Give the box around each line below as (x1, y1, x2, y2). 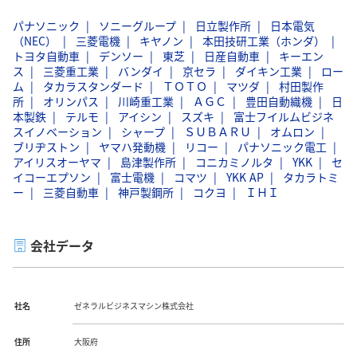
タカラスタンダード (43, 77, 143, 94)
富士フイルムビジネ (233, 108, 334, 124)
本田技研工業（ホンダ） (202, 32, 325, 49)
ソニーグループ (99, 17, 176, 33)
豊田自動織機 (245, 92, 312, 109)
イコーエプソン (13, 168, 91, 185)
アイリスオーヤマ (13, 153, 101, 170)
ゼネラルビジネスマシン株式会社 (74, 299, 194, 312)
